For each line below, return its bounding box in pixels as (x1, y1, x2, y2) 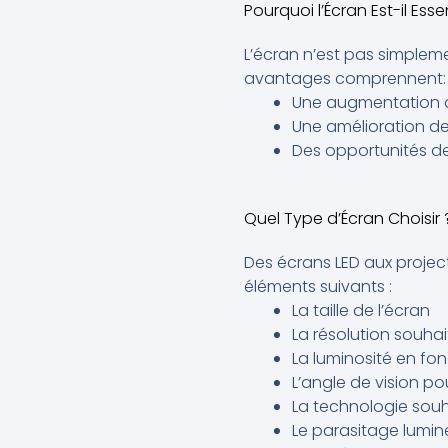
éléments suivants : (244, 274, 392, 298)
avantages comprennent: (244, 66, 446, 90)
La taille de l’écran (292, 298, 430, 322)
